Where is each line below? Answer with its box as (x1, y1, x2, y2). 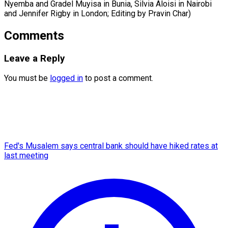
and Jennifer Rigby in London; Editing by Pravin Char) (4, 8, 191, 18)
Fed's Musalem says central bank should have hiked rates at (4, 141, 218, 151)
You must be (4, 73, 50, 83)
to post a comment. (83, 73, 153, 83)
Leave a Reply (4, 52, 65, 64)
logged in (50, 73, 83, 83)
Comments (4, 28, 64, 43)
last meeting (4, 151, 48, 161)
